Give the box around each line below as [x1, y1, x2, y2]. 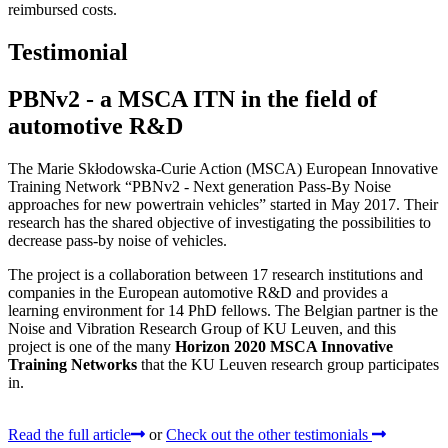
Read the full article [8, 426, 131, 444]
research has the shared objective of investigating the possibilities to [8, 214, 431, 232]
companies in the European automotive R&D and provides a [8, 284, 388, 302]
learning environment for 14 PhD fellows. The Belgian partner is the [8, 302, 438, 320]
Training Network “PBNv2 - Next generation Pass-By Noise [8, 178, 391, 196]
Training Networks [8, 356, 137, 374]
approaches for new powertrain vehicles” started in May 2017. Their [8, 196, 438, 214]
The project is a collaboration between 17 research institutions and [8, 266, 423, 284]
